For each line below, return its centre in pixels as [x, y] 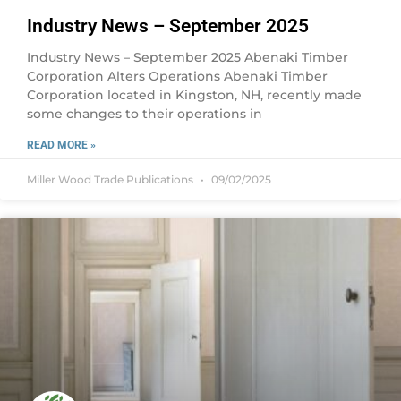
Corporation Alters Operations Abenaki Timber [177, 76]
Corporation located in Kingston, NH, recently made [194, 95]
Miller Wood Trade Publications [111, 179]
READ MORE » [61, 145]
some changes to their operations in [145, 114]
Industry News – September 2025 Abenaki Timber [188, 57]
